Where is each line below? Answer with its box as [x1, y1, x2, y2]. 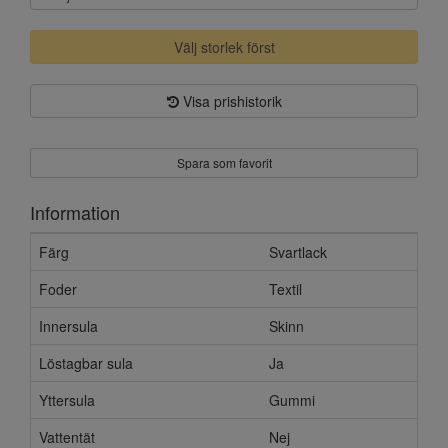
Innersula [39, 316, 98, 336]
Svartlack [269, 242, 327, 262]
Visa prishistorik [178, 91, 282, 111]
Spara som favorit [176, 154, 272, 171]
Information [30, 199, 120, 225]
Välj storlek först [173, 37, 275, 57]
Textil [269, 279, 302, 299]
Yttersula [39, 390, 95, 410]
